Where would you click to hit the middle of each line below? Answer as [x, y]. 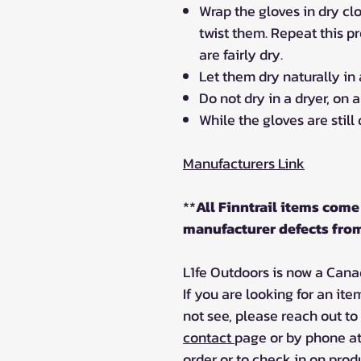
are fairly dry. [241, 54]
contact [209, 337]
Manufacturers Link [244, 163]
